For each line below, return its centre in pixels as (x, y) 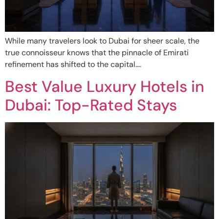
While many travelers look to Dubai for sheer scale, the (102, 41)
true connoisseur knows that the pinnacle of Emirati (97, 52)
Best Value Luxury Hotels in (105, 87)
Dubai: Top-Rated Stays (91, 105)
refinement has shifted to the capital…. (73, 64)
